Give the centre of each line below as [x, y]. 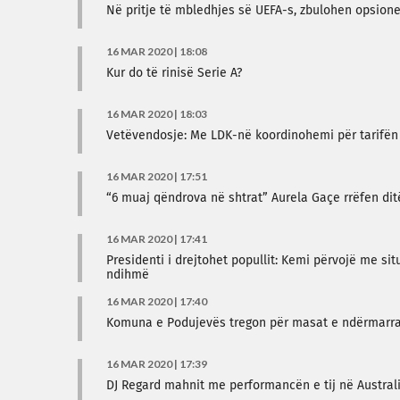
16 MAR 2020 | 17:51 [157, 176]
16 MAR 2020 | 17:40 [157, 301]
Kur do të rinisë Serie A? [174, 73]
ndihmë [128, 275]
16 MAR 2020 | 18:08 [157, 51]
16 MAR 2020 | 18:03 [157, 114]
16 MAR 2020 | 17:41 [157, 239]
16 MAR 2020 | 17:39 [157, 364]
